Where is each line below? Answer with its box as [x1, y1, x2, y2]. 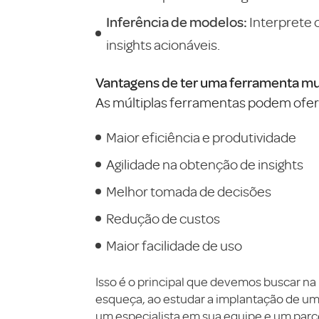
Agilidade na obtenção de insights [106, 157, 303, 173]
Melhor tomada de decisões [106, 184, 271, 200]
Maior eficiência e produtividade [106, 130, 296, 146]
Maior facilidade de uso [106, 238, 242, 254]
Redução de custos [106, 211, 220, 227]
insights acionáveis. [106, 37, 220, 53]
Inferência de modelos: [106, 13, 247, 31]
